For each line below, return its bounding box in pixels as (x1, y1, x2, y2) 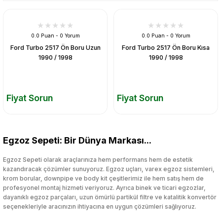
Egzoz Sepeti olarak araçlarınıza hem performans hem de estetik (3, 155, 193, 163)
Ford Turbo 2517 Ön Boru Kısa (122, 44, 210, 51)
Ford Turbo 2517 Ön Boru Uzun (10, 44, 101, 51)
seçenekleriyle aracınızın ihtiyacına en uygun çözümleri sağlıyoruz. (3, 202, 196, 210)
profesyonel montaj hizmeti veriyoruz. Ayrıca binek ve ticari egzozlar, (3, 184, 206, 191)
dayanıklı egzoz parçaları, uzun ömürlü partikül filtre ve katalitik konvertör (3, 193, 217, 201)
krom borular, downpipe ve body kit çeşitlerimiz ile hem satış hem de (3, 174, 204, 182)
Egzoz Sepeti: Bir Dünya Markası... (3, 135, 151, 146)
